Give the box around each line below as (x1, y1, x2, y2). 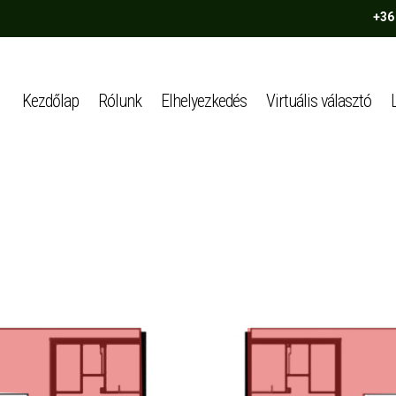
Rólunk (98, 90, 142, 112)
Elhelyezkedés (161, 90, 247, 112)
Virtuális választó (266, 90, 372, 112)
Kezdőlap (22, 90, 80, 112)
